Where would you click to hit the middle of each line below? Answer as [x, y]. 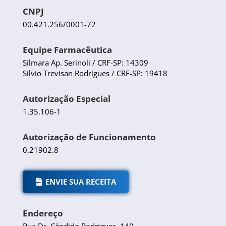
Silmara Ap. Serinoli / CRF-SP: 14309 [85, 62]
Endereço [43, 213]
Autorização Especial [66, 98]
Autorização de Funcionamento [89, 137]
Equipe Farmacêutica [67, 49]
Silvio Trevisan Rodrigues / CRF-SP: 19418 [95, 73]
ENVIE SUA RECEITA [80, 181]
